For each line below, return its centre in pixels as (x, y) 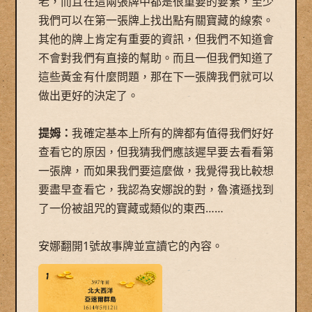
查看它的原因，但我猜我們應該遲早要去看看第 (156, 152)
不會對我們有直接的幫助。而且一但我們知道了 (156, 58)
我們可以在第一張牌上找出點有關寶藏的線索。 (156, 21)
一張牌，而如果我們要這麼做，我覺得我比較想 (156, 171)
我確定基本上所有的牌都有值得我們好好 (173, 133)
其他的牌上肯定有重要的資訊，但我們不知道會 (156, 39)
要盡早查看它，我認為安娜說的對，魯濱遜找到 (156, 190)
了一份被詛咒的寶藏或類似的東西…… (131, 209)
